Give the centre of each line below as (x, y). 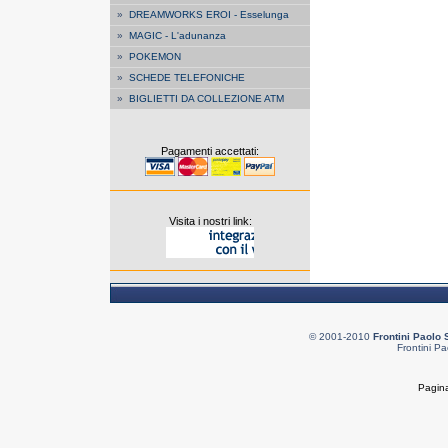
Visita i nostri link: (210, 221)
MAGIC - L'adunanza (177, 35)
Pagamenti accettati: (210, 151)
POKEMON (155, 56)
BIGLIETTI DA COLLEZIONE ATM (206, 98)
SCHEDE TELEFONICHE (187, 77)
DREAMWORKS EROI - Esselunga (209, 14)
